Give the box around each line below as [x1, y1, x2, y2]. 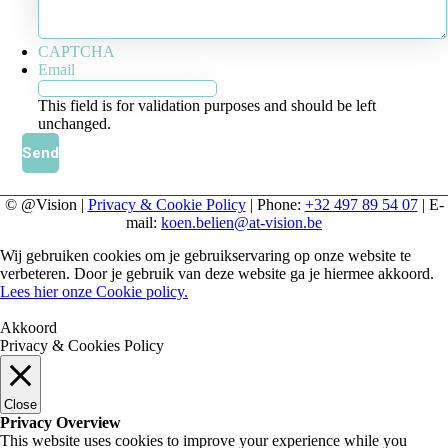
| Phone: [245, 196, 305, 214]
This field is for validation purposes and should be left [38, 97, 377, 115]
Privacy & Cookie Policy [87, 196, 246, 214]
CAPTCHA [38, 43, 116, 61]
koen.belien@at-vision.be [161, 214, 322, 232]
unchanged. [38, 115, 112, 133]
